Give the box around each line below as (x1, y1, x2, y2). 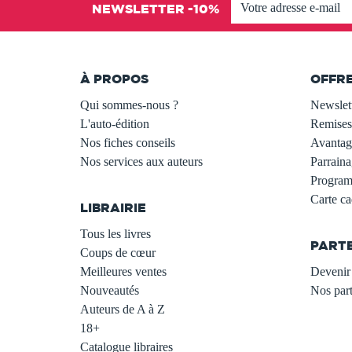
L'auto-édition (80, 116, 149, 130)
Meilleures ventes (80, 264, 167, 278)
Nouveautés (80, 283, 139, 297)
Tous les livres (80, 226, 151, 240)
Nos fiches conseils (80, 135, 175, 149)
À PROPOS (80, 71, 148, 86)
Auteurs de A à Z (80, 302, 165, 316)
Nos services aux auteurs (80, 154, 203, 168)
